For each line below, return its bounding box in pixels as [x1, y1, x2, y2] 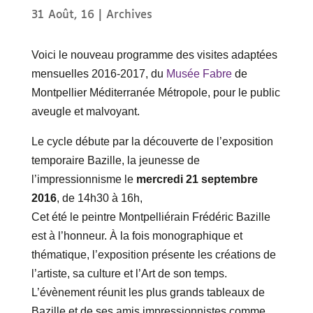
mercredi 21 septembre [136, 173, 258, 186]
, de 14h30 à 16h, [56, 192, 143, 205]
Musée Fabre [166, 68, 232, 80]
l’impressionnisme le [31, 173, 136, 186]
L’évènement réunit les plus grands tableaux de [31, 286, 265, 299]
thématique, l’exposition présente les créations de [31, 249, 276, 261]
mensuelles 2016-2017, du [31, 68, 166, 80]
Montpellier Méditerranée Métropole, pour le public [31, 87, 280, 99]
